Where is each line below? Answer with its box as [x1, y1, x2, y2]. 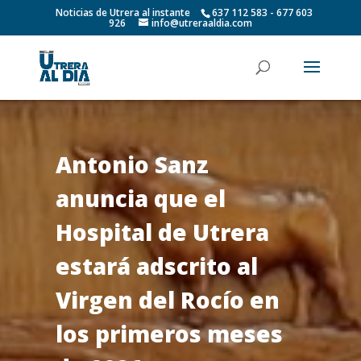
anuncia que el [55, 182, 226, 214]
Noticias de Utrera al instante [56, 6, 191, 19]
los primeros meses [55, 317, 283, 349]
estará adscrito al [55, 250, 258, 281]
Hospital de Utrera [55, 216, 269, 247]
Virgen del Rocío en [55, 284, 280, 315]
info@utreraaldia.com [151, 16, 252, 30]
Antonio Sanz [55, 148, 209, 180]
